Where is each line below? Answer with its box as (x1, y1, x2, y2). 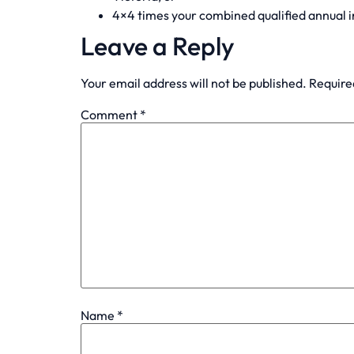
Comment (81, 107, 140, 123)
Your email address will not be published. (81, 74, 307, 91)
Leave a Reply (81, 29, 235, 62)
